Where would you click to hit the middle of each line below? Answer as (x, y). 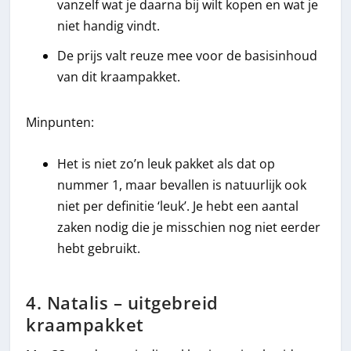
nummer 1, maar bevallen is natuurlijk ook (182, 185)
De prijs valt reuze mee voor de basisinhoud (188, 56)
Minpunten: (60, 123)
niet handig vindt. (109, 25)
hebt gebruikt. (99, 248)
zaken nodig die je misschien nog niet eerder (189, 227)
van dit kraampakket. (119, 77)
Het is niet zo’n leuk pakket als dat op (166, 163)
